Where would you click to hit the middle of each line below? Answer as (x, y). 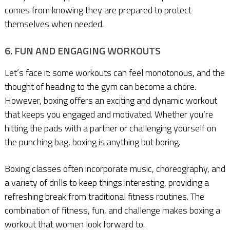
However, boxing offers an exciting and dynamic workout (111, 100)
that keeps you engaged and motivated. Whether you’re (109, 114)
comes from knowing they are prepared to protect (98, 10)
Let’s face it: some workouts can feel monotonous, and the (114, 72)
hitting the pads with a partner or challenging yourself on (110, 128)
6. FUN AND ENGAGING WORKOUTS (82, 50)
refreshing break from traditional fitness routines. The (104, 196)
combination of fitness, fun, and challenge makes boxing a (112, 210)
